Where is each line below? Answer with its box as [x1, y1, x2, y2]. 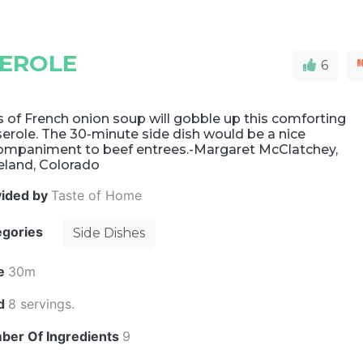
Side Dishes [73, 225, 146, 241]
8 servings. [8, 296, 75, 312]
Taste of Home [51, 187, 143, 203]
